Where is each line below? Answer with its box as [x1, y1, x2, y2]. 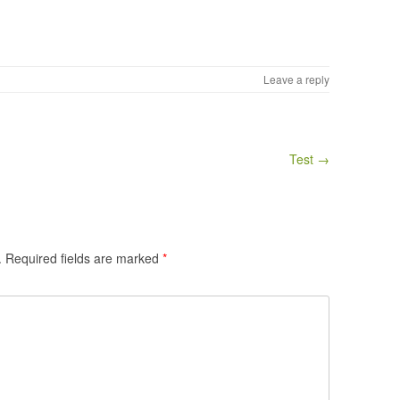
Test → [288, 149, 329, 168]
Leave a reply [262, 71, 329, 87]
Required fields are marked [5, 248, 162, 267]
